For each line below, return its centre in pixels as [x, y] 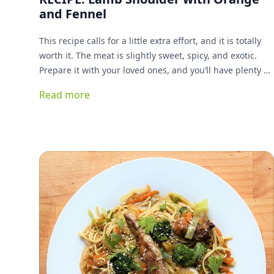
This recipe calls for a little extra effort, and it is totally [150, 41]
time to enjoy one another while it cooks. [122, 85]
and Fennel [73, 14]
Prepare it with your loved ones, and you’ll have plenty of [155, 70]
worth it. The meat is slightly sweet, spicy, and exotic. [148, 55]
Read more [65, 95]
